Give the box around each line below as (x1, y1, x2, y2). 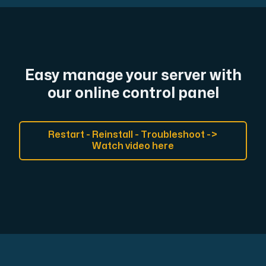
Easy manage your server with (24, 68, 242, 83)
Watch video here (92, 141, 174, 151)
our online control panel (47, 85, 219, 100)
